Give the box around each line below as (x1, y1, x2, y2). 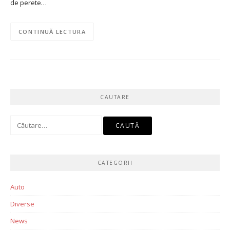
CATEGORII (97, 159, 133, 167)
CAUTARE (100, 93, 130, 101)
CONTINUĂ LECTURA (18, 27, 86, 35)
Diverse (10, 199, 34, 209)
